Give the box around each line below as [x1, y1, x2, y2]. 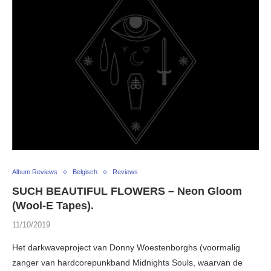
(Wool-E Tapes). [12, 200, 94, 212]
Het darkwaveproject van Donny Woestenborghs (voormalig [12, 243, 240, 253]
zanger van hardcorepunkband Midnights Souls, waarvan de [12, 258, 243, 268]
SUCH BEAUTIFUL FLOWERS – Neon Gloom [12, 185, 242, 198]
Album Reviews [12, 168, 57, 176]
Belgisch [73, 168, 97, 176]
